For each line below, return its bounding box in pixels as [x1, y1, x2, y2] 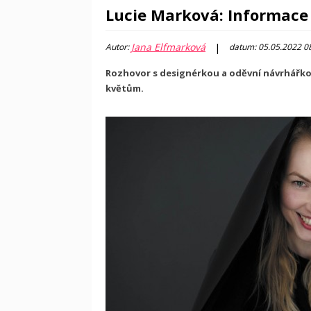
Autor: [106, 41, 131, 53]
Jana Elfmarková [131, 40, 205, 53]
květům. [106, 82, 144, 94]
